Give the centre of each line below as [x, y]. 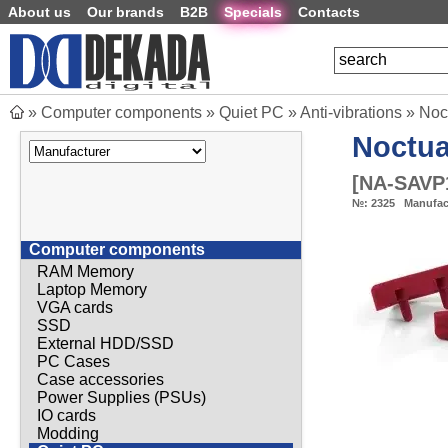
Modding [68, 433]
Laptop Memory [92, 289]
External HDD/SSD [105, 343]
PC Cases [73, 361]
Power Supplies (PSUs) [121, 397]
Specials [253, 12]
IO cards [66, 415]
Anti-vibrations [351, 112]
